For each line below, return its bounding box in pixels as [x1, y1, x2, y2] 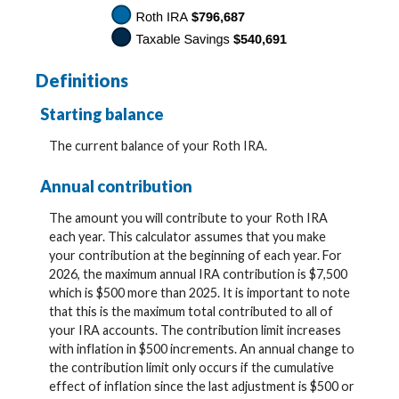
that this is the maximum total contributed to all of [49, 304, 333, 320]
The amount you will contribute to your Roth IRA [49, 210, 328, 226]
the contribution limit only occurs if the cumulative [49, 360, 334, 376]
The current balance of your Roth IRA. [49, 138, 267, 154]
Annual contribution [40, 175, 192, 196]
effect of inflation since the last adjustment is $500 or [49, 379, 354, 395]
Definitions [36, 69, 128, 91]
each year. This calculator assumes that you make [49, 229, 326, 245]
